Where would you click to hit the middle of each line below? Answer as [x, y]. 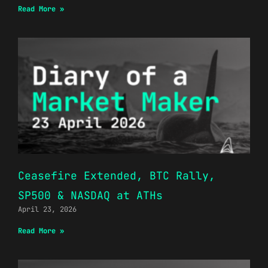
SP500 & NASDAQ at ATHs [90, 195]
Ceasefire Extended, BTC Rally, [117, 175]
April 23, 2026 [47, 209]
